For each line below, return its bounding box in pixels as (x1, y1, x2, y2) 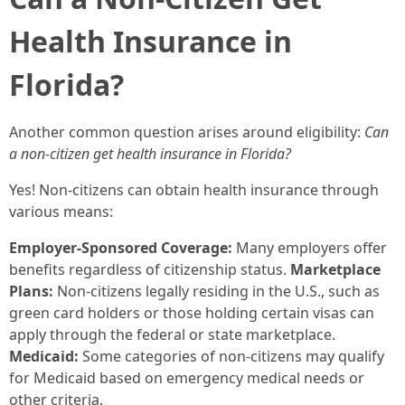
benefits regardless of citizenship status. (9, 259, 290, 279)
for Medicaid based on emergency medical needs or (9, 368, 364, 388)
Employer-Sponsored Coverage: (9, 238, 232, 258)
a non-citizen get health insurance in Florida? (9, 144, 291, 164)
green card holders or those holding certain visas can (9, 303, 374, 323)
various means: (9, 202, 113, 221)
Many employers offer (232, 238, 387, 258)
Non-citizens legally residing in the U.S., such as (53, 281, 380, 301)
